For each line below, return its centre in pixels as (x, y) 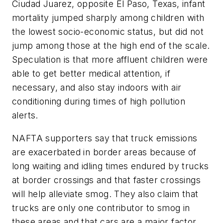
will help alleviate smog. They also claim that (105, 194)
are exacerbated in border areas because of (104, 152)
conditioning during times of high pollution (99, 102)
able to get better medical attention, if (91, 74)
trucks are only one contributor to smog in (101, 208)
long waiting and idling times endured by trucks (111, 166)
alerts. (25, 115)
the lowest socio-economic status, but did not (108, 32)
